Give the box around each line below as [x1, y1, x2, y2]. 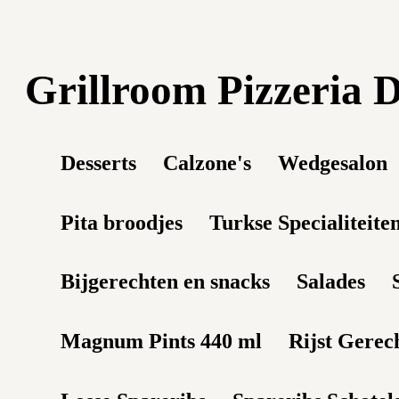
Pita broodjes [61, 210, 183, 234]
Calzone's [163, 151, 251, 175]
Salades [297, 270, 365, 294]
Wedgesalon [278, 151, 387, 175]
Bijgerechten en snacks [61, 270, 270, 294]
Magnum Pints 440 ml [61, 330, 262, 354]
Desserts [61, 151, 136, 175]
